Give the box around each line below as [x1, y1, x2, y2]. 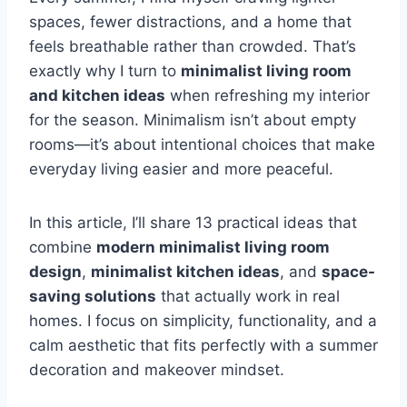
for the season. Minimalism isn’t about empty [29, 110, 356, 129]
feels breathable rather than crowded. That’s [29, 36, 356, 55]
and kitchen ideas [29, 85, 165, 104]
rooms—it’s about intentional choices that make [29, 134, 375, 154]
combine [29, 237, 96, 256]
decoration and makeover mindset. [29, 360, 284, 379]
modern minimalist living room [96, 237, 330, 256]
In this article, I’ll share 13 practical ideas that [29, 213, 357, 232]
